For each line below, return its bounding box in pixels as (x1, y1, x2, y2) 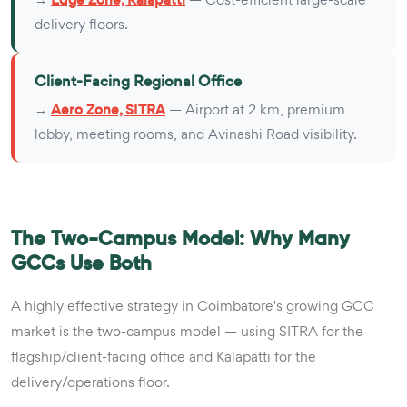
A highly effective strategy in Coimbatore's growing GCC (11, 295, 374, 315)
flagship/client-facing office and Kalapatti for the (11, 346, 316, 366)
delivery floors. (35, 14, 128, 34)
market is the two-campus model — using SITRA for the (11, 321, 363, 341)
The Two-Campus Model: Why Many (11, 225, 350, 251)
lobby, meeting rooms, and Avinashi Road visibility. (35, 124, 357, 144)
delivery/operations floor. (11, 372, 170, 392)
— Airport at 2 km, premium (165, 99, 345, 119)
